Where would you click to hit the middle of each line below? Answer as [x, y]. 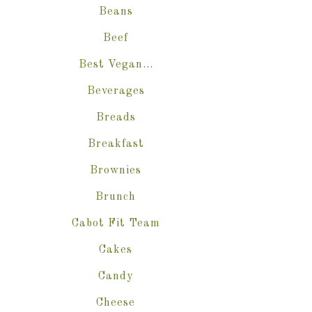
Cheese [116, 303]
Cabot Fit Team [116, 224]
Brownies [116, 171]
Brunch [116, 197]
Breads [116, 118]
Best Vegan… [116, 65]
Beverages [116, 92]
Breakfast [116, 145]
